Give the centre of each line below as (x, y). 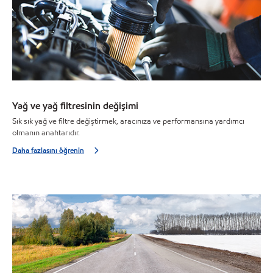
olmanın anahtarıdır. (46, 133)
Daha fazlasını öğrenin (48, 150)
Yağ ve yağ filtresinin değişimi (75, 106)
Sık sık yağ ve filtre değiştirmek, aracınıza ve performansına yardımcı (128, 121)
